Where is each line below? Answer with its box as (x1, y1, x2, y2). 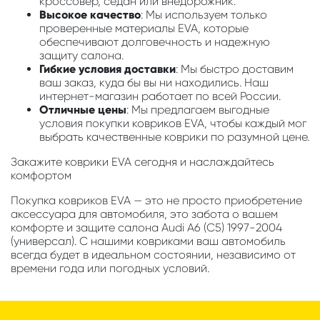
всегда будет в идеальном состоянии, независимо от (11, 248, 296, 262)
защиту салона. (39, 49, 124, 63)
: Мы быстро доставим (176, 62, 294, 76)
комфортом (11, 169, 71, 183)
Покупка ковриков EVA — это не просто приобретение (11, 194, 302, 208)
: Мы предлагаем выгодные (126, 103, 269, 117)
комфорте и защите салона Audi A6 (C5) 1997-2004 (11, 221, 282, 235)
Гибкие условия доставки (39, 62, 176, 76)
